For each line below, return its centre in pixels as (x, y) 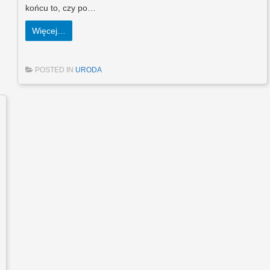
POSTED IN (55, 70)
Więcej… (49, 31)
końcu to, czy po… (60, 8)
